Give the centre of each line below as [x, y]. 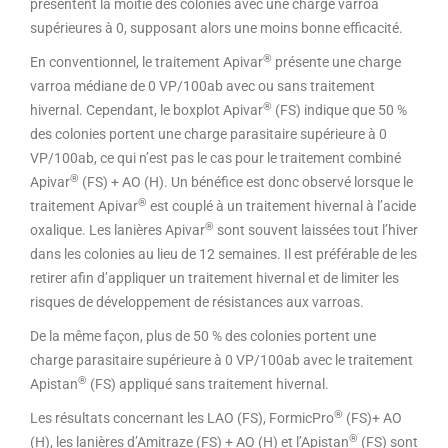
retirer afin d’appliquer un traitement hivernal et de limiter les [214, 278]
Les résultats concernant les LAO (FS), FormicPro [182, 418]
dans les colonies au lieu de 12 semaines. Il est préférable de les [223, 254]
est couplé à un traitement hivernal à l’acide [281, 206]
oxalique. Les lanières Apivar [117, 230]
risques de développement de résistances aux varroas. [197, 302]
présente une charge [336, 62]
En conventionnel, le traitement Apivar [146, 62]
